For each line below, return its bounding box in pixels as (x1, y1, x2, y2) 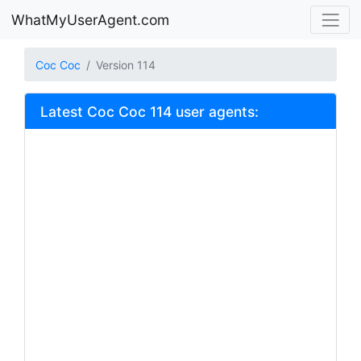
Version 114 (96, 57, 156, 72)
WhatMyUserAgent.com (11, 10, 169, 28)
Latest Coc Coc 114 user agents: (39, 102, 259, 120)
